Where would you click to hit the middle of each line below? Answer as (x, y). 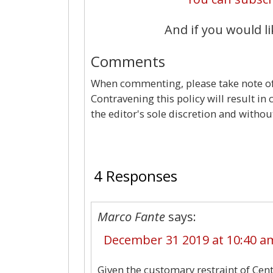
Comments (128, 61)
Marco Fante (131, 216)
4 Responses (136, 175)
